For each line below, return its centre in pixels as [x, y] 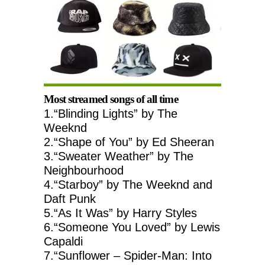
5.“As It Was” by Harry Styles [120, 213]
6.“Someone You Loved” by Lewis [132, 227]
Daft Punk [70, 199]
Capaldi [63, 242]
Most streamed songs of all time [111, 99]
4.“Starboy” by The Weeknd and [128, 185]
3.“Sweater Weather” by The [119, 156]
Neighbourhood [84, 171]
